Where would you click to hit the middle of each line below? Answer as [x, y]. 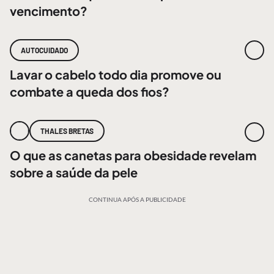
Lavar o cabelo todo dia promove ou [116, 74]
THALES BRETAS [67, 131]
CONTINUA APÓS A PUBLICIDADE [137, 199]
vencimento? [49, 11]
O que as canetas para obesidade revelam [133, 155]
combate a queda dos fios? [90, 91]
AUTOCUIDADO [44, 50]
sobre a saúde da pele [74, 172]
